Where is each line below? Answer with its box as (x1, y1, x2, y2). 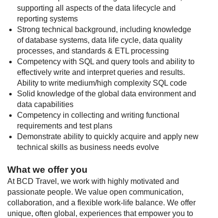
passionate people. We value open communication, (7, 188, 183, 196)
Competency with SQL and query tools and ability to (17, 57, 195, 66)
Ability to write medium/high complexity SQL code (17, 79, 187, 87)
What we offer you (7, 164, 88, 175)
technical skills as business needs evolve (17, 143, 159, 151)
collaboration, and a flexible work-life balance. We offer (7, 199, 196, 207)
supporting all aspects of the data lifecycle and (17, 4, 176, 12)
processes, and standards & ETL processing (17, 47, 169, 55)
